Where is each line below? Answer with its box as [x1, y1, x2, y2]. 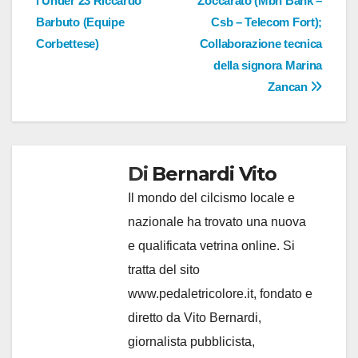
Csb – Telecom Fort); [211, 15, 322, 30]
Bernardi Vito [152, 162, 276, 186]
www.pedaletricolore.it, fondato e [128, 287, 312, 301]
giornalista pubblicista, [128, 335, 255, 349]
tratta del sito [128, 263, 200, 277]
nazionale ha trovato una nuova [128, 215, 306, 229]
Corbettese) [36, 37, 99, 51]
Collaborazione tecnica [199, 37, 322, 51]
